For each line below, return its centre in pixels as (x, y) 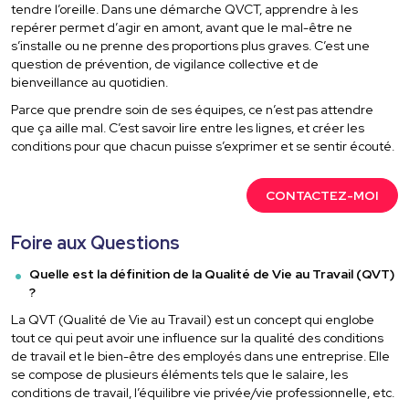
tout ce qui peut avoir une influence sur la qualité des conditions (198, 338)
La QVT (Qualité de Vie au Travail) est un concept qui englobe (193, 320)
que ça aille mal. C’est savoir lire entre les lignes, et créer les (188, 128)
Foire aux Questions (96, 243)
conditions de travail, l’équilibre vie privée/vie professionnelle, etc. (203, 393)
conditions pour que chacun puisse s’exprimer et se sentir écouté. (203, 147)
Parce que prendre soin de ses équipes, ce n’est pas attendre (193, 110)
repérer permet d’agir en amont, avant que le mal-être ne (182, 28)
